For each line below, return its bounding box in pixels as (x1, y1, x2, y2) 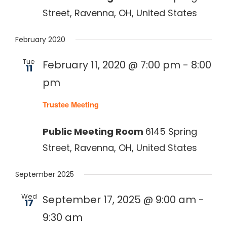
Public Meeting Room (43, 125, 145, 138)
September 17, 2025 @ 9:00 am (43, 192, 196, 207)
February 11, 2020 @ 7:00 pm (43, 58, 180, 72)
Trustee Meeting (43, 99, 99, 110)
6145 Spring (145, 125, 197, 138)
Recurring (64, 84, 113, 99)
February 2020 (15, 34, 65, 45)
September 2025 (15, 169, 74, 179)
